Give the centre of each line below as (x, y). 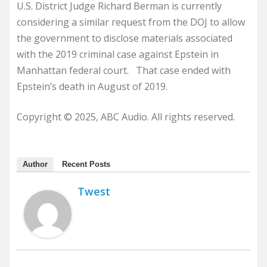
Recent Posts (86, 164)
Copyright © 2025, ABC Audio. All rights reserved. (126, 117)
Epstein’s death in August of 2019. (92, 86)
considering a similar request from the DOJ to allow (131, 22)
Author (35, 164)
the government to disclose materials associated (125, 38)
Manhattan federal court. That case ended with (124, 70)
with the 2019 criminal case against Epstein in (118, 54)
